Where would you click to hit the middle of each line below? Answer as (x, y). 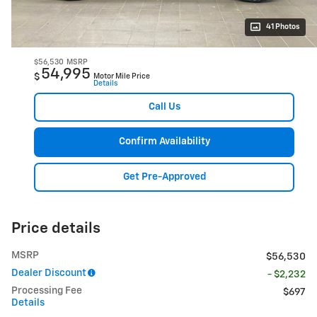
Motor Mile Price (122, 76)
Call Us (164, 106)
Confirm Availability (164, 142)
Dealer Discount (49, 273)
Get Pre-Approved (164, 177)
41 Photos (283, 27)
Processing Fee (47, 291)
